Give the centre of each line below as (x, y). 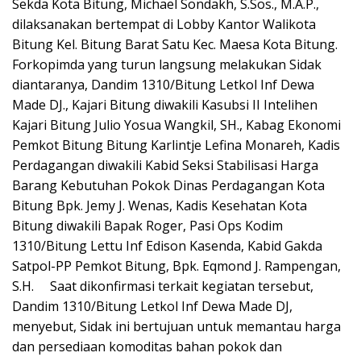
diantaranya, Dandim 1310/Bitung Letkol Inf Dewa (163, 84)
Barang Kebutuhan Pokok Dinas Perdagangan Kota (168, 185)
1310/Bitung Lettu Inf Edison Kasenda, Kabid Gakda (167, 245)
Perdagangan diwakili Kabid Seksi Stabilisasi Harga (165, 165)
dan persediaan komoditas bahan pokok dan (147, 346)
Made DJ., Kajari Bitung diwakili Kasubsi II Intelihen (165, 104)
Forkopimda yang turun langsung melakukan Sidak (167, 64)
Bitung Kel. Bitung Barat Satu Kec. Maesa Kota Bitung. (175, 44)
